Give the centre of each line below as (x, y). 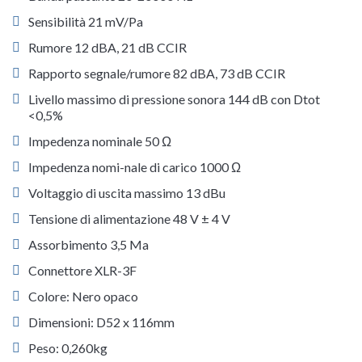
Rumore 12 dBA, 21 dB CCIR (107, 48)
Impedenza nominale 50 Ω (100, 141)
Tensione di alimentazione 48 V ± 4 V (129, 219)
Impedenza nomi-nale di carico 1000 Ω (135, 167)
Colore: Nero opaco (83, 297)
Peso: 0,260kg (68, 348)
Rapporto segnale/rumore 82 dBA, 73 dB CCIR (157, 74)
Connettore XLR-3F (82, 271)
